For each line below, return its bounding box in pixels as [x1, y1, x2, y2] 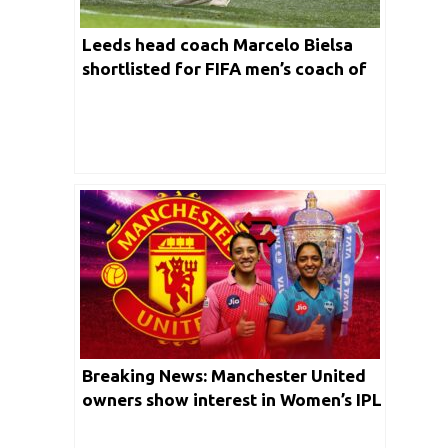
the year [82, 82, 149, 102]
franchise [82, 413, 159, 433]
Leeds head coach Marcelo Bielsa [82, 34, 353, 54]
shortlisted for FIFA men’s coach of [82, 58, 367, 78]
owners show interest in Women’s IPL [82, 389, 382, 409]
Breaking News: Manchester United [82, 365, 366, 385]
